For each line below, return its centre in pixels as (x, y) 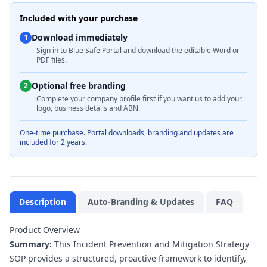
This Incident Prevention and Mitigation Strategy (150, 244)
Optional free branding (79, 86)
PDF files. (52, 60)
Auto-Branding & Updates (141, 202)
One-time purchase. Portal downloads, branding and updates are (127, 133)
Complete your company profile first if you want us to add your (139, 99)
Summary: (31, 244)
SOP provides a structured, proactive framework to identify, (128, 258)
